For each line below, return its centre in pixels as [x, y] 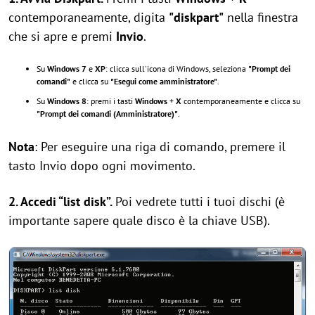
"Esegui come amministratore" [164, 81]
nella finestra [261, 17]
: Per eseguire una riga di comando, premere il [160, 147]
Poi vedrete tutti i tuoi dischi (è [200, 201]
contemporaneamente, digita [89, 17]
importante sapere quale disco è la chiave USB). [139, 220]
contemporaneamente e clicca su [241, 101]
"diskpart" [196, 17]
